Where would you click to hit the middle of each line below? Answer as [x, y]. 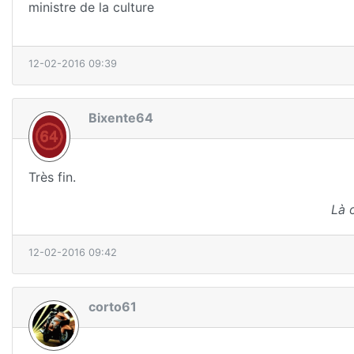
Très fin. [52, 177]
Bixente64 [121, 118]
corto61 [113, 307]
